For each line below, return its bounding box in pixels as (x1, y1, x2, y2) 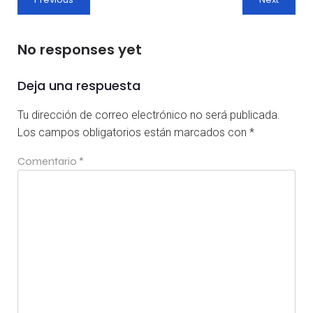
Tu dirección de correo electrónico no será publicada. (17, 108, 280, 122)
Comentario (17, 154, 79, 168)
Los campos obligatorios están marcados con (17, 126, 249, 140)
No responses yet (17, 40, 142, 60)
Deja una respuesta (17, 77, 140, 95)
